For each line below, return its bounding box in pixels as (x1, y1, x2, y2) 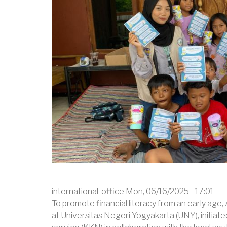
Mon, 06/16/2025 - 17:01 (126, 186, 214, 196)
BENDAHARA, (157, 13, 219, 24)
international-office (52, 186, 124, 196)
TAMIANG (157, 31, 201, 43)
